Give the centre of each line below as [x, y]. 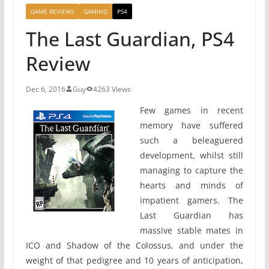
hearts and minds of [192, 185]
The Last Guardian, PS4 [130, 38]
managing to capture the [192, 170]
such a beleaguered [192, 140]
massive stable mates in [192, 230]
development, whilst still [192, 155]
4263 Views [112, 89]
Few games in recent [192, 110]
